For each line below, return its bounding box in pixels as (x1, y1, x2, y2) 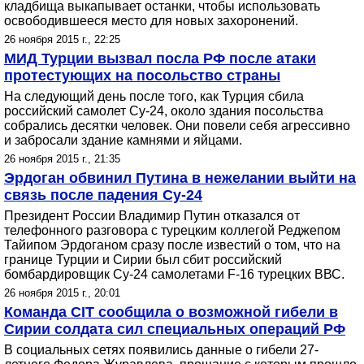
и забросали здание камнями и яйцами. (4, 133, 242, 147)
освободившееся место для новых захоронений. (4, 14, 298, 28)
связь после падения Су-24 (4, 187, 202, 203)
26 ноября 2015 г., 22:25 (4, 33, 120, 45)
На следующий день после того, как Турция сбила (4, 89, 304, 103)
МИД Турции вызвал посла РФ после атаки (4, 50, 316, 67)
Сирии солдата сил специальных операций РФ (4, 321, 345, 337)
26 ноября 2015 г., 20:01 (4, 287, 120, 299)
